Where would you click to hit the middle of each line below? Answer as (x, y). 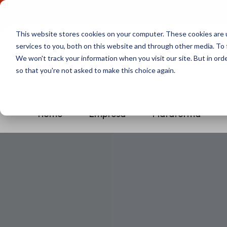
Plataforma (177, 114)
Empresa (107, 114)
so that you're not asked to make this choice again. (95, 70)
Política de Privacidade (177, 13)
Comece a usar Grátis (68, 13)
